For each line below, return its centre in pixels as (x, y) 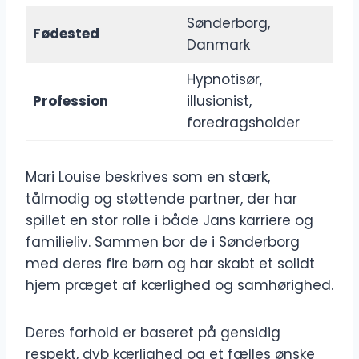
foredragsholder (243, 123)
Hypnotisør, (224, 80)
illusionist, (219, 101)
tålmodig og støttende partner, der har (161, 199)
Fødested (66, 34)
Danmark (218, 45)
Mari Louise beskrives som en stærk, (148, 177)
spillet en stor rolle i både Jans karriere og (169, 221)
